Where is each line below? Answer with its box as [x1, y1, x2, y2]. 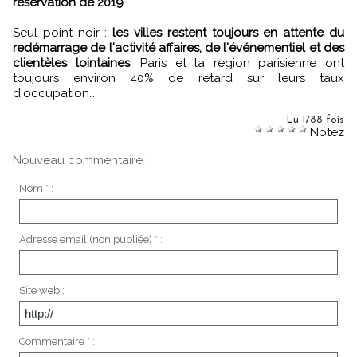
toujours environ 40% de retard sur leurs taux [13, 70, 344, 85]
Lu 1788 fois [286, 114, 344, 125]
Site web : [18, 284, 65, 296]
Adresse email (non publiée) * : [18, 233, 163, 245]
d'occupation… [13, 85, 95, 100]
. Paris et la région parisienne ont [129, 55, 345, 70]
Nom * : [18, 182, 53, 194]
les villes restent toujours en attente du [112, 25, 345, 40]
